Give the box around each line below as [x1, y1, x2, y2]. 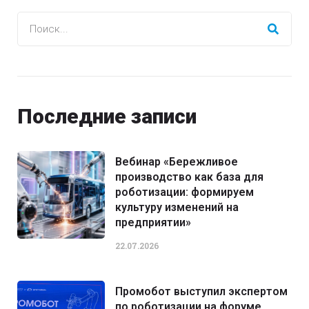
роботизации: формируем [115, 186, 255, 199]
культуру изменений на [115, 201, 239, 214]
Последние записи [17, 104, 197, 128]
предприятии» [115, 216, 192, 229]
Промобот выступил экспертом [115, 285, 288, 298]
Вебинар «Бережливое [115, 155, 239, 168]
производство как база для [115, 170, 264, 183]
